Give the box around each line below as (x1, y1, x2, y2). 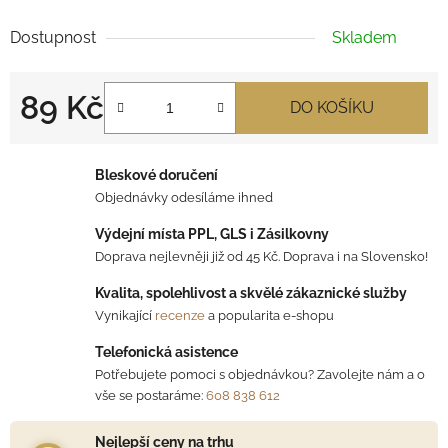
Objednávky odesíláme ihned (95, 189, 273, 205)
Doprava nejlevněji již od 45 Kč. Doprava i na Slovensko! (95, 248, 428, 264)
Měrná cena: (19, 128, 109, 148)
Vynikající (95, 307, 155, 323)
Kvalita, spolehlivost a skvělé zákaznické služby (95, 284, 407, 301)
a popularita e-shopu (205, 307, 334, 323)
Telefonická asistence (95, 343, 238, 360)
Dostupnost (10, 27, 96, 47)
